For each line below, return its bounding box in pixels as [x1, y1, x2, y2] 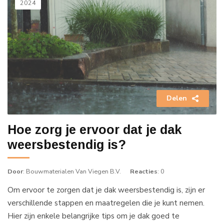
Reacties [130, 167, 157, 175]
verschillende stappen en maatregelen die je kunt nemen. [7, 197, 204, 208]
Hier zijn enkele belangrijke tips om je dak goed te [7, 210, 179, 221]
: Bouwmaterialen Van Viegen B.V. [23, 167, 121, 175]
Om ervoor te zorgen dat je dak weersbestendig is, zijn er [7, 184, 205, 195]
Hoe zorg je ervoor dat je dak [7, 122, 181, 136]
